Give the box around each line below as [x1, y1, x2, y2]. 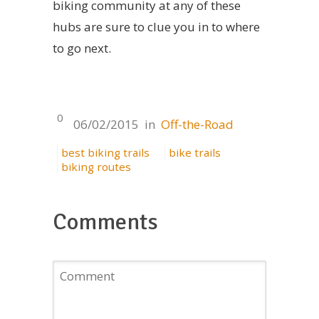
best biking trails [61, 145, 150, 160]
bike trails [169, 145, 221, 160]
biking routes [61, 159, 131, 174]
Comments [53, 208, 158, 236]
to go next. [53, 40, 111, 57]
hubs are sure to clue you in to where [53, 19, 260, 36]
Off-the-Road [161, 115, 234, 132]
